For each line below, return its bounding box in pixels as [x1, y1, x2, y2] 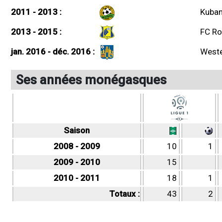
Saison [64, 125, 90, 135]
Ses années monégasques [16, 72, 166, 87]
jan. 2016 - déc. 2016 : [11, 46, 95, 56]
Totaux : [109, 188, 140, 199]
